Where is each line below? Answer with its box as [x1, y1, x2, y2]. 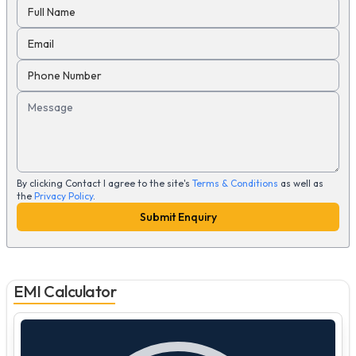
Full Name [28, 4, 75, 19]
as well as [281, 176, 323, 189]
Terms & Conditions [192, 176, 278, 189]
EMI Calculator [14, 281, 116, 301]
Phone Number [28, 68, 102, 83]
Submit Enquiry [139, 209, 217, 224]
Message [28, 99, 73, 114]
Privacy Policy [34, 189, 93, 202]
